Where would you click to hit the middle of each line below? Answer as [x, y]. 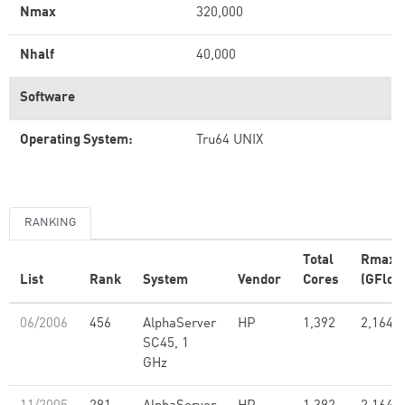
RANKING [50, 223]
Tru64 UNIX [230, 141]
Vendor [259, 281]
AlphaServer [179, 324]
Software [47, 98]
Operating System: [76, 141]
